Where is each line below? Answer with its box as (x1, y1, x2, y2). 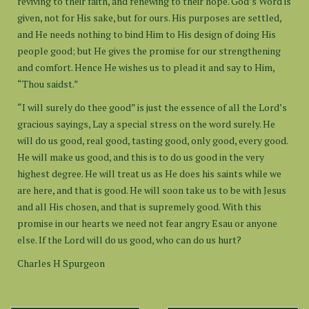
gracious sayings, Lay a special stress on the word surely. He (17, 117, 275, 130)
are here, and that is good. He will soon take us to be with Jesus (17, 183, 286, 197)
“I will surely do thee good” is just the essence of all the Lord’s (17, 101, 287, 114)
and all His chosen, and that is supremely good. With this (17, 200, 261, 213)
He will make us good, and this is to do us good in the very (17, 150, 264, 163)
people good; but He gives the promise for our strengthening (17, 44, 281, 57)
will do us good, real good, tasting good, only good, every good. (17, 134, 288, 147)
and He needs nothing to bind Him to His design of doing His (17, 28, 276, 41)
